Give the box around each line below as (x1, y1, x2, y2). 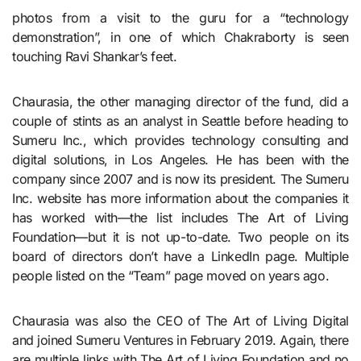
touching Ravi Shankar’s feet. (12, 48, 177, 64)
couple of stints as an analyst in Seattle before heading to (12, 112, 349, 129)
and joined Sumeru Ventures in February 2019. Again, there (12, 331, 349, 348)
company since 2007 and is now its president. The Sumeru (12, 170, 349, 187)
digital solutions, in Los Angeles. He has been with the (12, 151, 349, 168)
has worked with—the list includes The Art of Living (12, 209, 349, 226)
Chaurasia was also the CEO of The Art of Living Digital (12, 312, 349, 329)
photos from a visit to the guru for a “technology (12, 9, 349, 26)
